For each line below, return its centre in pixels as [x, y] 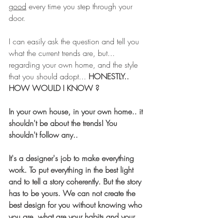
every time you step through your [81, 7]
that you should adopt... [49, 77]
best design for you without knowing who [77, 205]
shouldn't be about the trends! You [64, 123]
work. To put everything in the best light [72, 170]
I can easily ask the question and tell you [75, 42]
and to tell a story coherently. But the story [76, 182]
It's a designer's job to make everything [73, 158]
